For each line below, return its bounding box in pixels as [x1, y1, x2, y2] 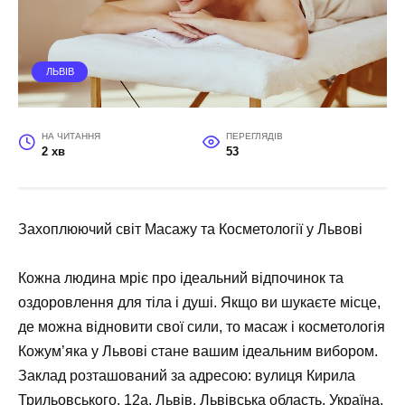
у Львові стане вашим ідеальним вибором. [88, 344, 378, 360]
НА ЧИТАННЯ [41, 131, 100, 142]
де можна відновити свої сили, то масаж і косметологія [18, 319, 385, 335]
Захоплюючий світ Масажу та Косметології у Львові [18, 221, 363, 238]
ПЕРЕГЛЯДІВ [225, 131, 283, 142]
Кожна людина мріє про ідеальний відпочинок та [18, 270, 344, 287]
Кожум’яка [18, 344, 88, 360]
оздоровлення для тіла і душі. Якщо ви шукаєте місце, [18, 295, 381, 311]
